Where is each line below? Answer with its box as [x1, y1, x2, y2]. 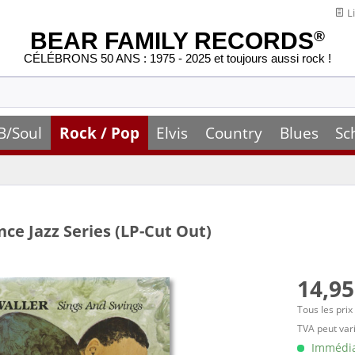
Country [204, 122, 262, 143]
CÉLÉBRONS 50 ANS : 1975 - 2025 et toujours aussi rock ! [24, 52, 331, 66]
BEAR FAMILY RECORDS [30, 28, 314, 54]
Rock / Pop [59, 122, 139, 143]
